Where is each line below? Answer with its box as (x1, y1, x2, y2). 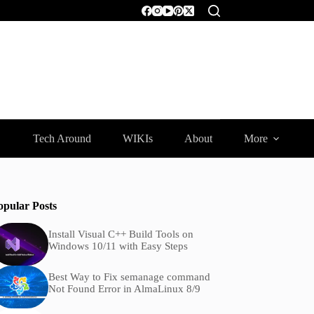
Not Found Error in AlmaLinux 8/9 (48, 283, 200, 295)
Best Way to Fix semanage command (48, 271, 210, 283)
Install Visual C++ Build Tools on (48, 228, 193, 240)
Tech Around (32, 132, 91, 144)
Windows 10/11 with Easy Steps (48, 240, 188, 252)
